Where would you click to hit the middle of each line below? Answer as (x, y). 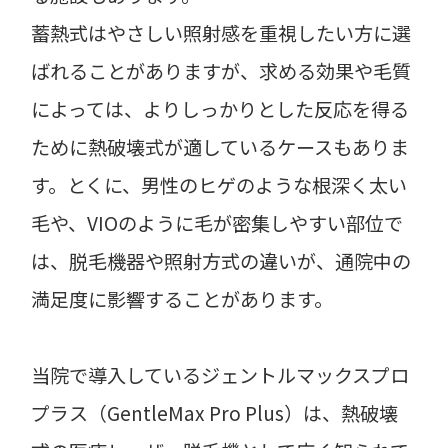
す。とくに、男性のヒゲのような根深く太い (219, 184)
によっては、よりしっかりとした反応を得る (220, 108)
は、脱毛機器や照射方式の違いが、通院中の (221, 260)
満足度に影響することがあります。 (182, 298)
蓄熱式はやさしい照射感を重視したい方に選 (221, 32)
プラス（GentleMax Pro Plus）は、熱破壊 (215, 412)
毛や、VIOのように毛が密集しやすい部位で (217, 222)
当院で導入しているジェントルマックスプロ (220, 374)
